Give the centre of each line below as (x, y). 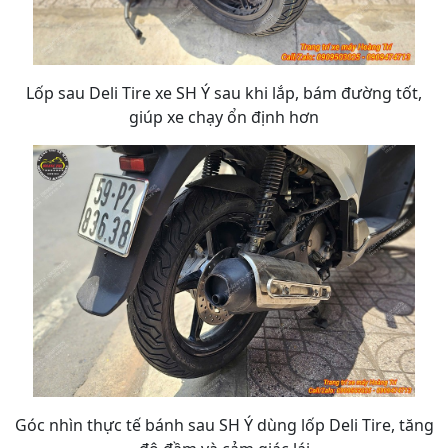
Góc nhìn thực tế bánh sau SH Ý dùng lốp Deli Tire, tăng (224, 425)
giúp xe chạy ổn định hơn (224, 117)
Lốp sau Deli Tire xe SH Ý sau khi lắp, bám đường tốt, (224, 93)
